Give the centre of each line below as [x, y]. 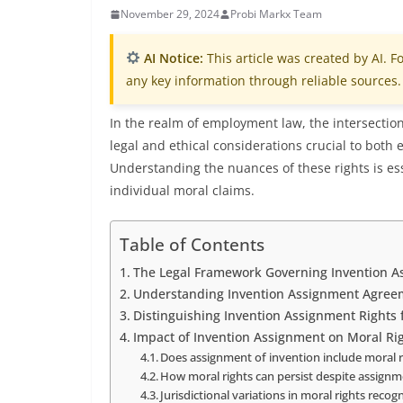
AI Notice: [171, 58]
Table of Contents [192, 245]
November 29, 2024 [170, 14]
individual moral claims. [182, 190]
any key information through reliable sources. [264, 81]
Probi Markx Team [276, 14]
